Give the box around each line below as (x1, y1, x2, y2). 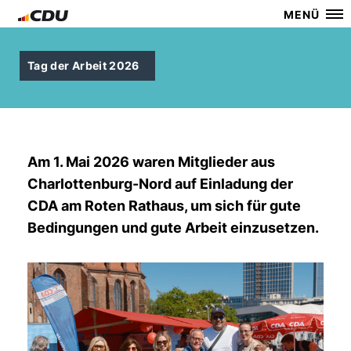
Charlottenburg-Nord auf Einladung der (27, 175, 293, 192)
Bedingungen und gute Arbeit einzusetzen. (27, 219, 319, 236)
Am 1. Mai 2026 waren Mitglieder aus (27, 154, 275, 170)
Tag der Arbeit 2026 (27, 59, 139, 72)
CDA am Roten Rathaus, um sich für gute (27, 197, 301, 214)
